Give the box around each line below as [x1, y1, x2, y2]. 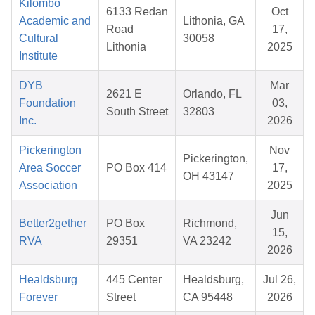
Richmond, [183, 217, 237, 230]
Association [19, 179, 77, 192]
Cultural [19, 32, 58, 45]
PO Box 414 [106, 162, 167, 174]
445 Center [106, 274, 162, 286]
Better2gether [19, 217, 86, 230]
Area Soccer [19, 162, 81, 174]
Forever [19, 291, 58, 304]
